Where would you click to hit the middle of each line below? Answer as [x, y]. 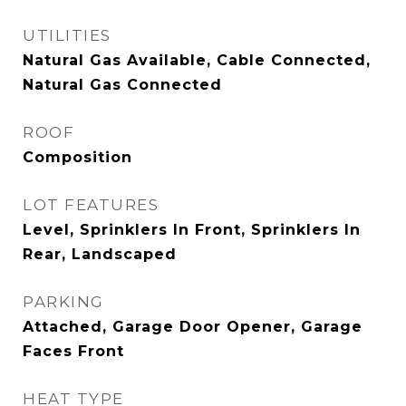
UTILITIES [67, 35]
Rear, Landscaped [100, 254]
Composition [77, 157]
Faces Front [73, 351]
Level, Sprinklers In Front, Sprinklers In [192, 230]
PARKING [63, 302]
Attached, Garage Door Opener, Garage [193, 327]
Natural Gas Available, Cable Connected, [197, 60]
